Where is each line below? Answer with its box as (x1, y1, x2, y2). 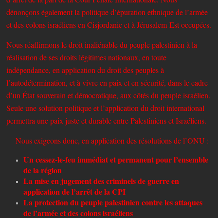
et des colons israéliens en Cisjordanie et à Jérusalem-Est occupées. (6, 19, 212, 30)
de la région (23, 164, 62, 176)
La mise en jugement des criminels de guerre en (23, 175, 180, 186)
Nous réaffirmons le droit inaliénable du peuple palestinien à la (6, 39, 198, 50)
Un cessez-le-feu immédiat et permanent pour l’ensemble (23, 153, 209, 165)
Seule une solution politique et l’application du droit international (6, 102, 205, 113)
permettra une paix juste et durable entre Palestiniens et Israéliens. (6, 115, 207, 126)
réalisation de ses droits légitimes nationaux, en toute (6, 52, 167, 62)
